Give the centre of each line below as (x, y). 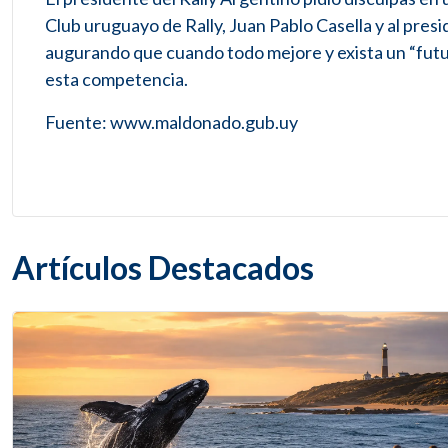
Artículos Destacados (163, 267)
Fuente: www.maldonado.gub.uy (171, 122)
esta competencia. (116, 79)
